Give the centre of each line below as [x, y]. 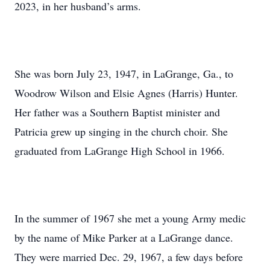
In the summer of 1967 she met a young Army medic [130, 218]
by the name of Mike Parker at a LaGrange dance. [124, 237]
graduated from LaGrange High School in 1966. [120, 151]
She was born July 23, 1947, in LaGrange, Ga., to [124, 74]
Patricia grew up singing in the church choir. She [121, 131]
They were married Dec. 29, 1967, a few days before [129, 257]
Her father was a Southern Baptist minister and [117, 112]
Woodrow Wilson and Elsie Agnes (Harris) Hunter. [126, 93]
